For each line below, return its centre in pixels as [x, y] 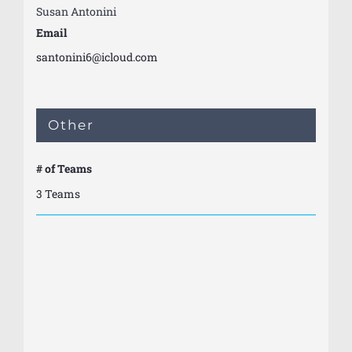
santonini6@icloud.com [97, 57]
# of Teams [64, 168]
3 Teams [58, 193]
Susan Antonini [76, 11]
